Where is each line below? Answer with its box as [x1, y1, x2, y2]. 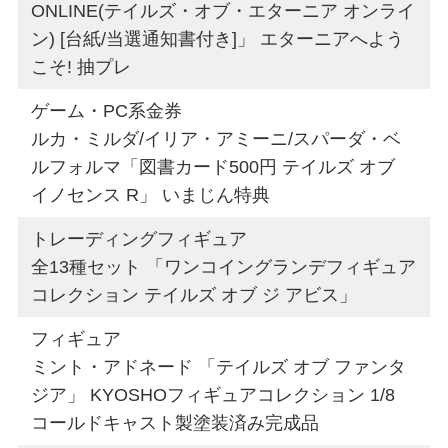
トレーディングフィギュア [31, 228, 248, 249]
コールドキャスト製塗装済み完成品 [31, 412, 320, 433]
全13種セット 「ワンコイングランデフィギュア [31, 256, 417, 277]
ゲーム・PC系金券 [31, 100, 183, 121]
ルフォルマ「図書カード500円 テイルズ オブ [31, 156, 396, 177]
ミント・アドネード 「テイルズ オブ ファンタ [31, 356, 407, 377]
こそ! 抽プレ [31, 56, 132, 77]
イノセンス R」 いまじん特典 [31, 184, 271, 205]
